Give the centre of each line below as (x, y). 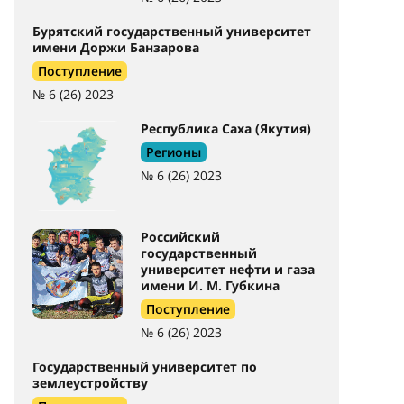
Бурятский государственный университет (172, 31)
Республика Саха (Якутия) (226, 129)
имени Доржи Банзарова (116, 47)
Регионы (174, 152)
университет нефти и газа (228, 269)
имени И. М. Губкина (210, 285)
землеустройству (90, 383)
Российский (180, 237)
